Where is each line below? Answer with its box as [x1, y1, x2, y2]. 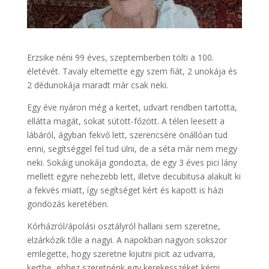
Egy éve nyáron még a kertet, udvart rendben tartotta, [26, 101, 237, 113]
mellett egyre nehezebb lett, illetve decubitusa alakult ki [26, 170, 241, 182]
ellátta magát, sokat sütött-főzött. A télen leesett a [26, 115, 225, 127]
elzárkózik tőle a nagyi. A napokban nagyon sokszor [26, 234, 227, 246]
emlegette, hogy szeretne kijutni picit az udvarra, [26, 247, 216, 259]
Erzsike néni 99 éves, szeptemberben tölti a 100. [26, 51, 214, 63]
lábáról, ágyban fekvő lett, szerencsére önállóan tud [26, 128, 228, 141]
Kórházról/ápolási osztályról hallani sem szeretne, [26, 220, 220, 232]
